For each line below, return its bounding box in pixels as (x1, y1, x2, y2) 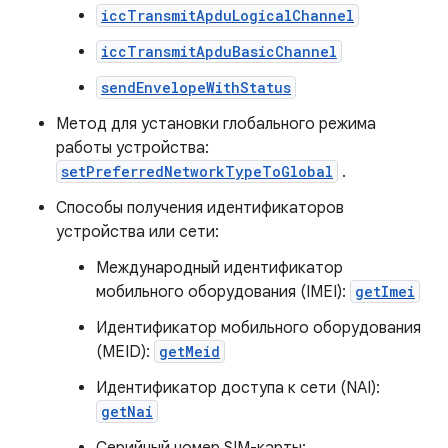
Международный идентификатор (96, 258, 343, 278)
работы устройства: (56, 138, 209, 158)
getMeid (159, 342, 220, 361)
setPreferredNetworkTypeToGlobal (61, 162, 333, 181)
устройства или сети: (56, 222, 219, 242)
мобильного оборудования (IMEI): (96, 282, 350, 302)
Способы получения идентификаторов (56, 198, 344, 218)
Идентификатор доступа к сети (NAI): (96, 378, 380, 398)
